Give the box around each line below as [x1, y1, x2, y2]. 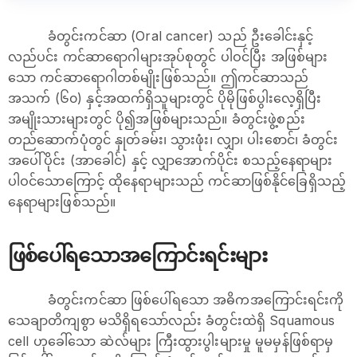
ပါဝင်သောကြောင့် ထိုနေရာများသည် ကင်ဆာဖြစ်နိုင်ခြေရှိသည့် [8, 173, 346, 189]
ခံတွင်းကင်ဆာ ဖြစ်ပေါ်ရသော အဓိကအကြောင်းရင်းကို [48, 292, 344, 308]
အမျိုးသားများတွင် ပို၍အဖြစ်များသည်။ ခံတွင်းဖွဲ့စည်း [8, 111, 305, 127]
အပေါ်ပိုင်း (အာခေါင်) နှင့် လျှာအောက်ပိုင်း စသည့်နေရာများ [8, 152, 333, 168]
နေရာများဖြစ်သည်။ [8, 194, 116, 210]
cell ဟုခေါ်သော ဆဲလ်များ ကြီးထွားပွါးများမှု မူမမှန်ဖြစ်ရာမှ [8, 333, 334, 349]
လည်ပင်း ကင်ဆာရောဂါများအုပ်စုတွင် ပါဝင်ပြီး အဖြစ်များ [8, 49, 328, 65]
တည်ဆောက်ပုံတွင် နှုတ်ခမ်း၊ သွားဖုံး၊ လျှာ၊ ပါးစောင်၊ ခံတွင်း [8, 131, 339, 147]
